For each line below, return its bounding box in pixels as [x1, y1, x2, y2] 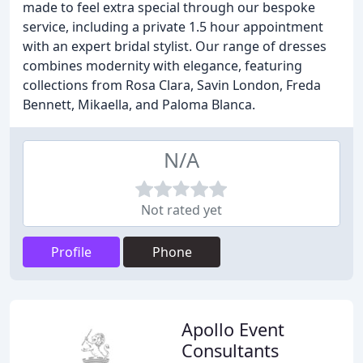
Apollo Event [181, 318, 284, 341]
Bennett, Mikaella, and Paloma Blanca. [23, 96, 255, 113]
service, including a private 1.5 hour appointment [23, 18, 323, 36]
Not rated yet [141, 201, 222, 219]
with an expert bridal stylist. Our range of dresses [23, 37, 327, 55]
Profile [51, 243, 92, 261]
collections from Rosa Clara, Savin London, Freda [23, 76, 321, 94]
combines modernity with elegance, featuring [23, 57, 302, 75]
